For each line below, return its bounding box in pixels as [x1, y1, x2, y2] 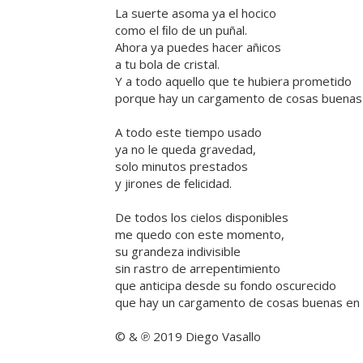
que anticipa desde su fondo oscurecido [115, 277, 336, 294]
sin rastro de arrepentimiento [115, 260, 280, 277]
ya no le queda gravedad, [115, 141, 256, 158]
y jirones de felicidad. [115, 175, 232, 192]
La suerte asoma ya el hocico [115, 5, 276, 22]
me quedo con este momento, [115, 226, 284, 243]
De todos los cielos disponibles [115, 209, 288, 226]
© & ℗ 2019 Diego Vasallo [115, 328, 261, 345]
